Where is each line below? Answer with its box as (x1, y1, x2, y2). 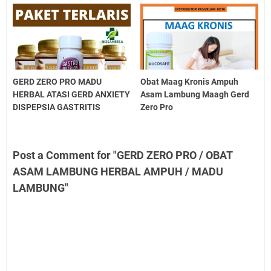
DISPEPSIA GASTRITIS (13, 102, 100, 113)
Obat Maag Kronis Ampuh (140, 77, 239, 87)
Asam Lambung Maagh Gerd (140, 90, 250, 100)
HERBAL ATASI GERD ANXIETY (13, 90, 130, 100)
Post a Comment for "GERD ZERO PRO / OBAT (13, 149, 232, 162)
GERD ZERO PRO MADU (13, 77, 102, 87)
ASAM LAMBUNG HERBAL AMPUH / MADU (13, 165, 223, 178)
